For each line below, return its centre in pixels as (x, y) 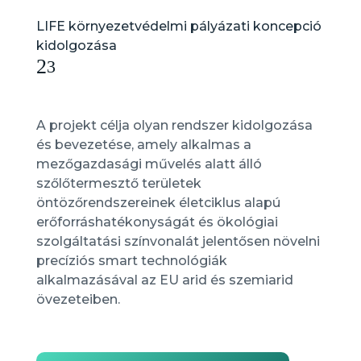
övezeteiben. (78, 299)
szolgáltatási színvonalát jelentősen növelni (178, 241)
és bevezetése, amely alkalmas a (143, 145)
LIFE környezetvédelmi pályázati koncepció (178, 26)
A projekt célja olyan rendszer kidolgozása (174, 125)
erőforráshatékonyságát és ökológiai (157, 222)
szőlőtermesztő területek (118, 183)
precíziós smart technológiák (131, 261)
